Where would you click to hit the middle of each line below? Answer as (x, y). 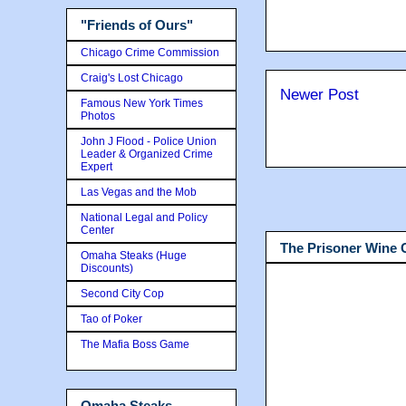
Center (97, 230)
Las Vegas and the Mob (139, 192)
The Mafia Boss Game (135, 344)
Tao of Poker (111, 319)
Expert (97, 166)
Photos (98, 116)
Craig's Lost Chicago (132, 77)
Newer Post (319, 95)
